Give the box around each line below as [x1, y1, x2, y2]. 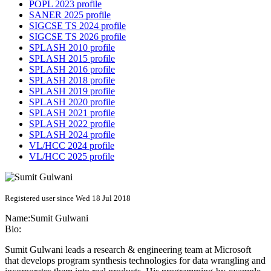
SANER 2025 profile [29, 10, 111, 21]
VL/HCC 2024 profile [29, 140, 114, 151]
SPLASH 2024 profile [29, 129, 115, 140]
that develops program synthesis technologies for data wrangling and [5, 255, 266, 266]
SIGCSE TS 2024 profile [29, 21, 126, 31]
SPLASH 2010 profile [29, 42, 115, 53]
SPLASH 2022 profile [29, 119, 115, 129]
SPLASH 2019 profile [29, 86, 115, 97]
